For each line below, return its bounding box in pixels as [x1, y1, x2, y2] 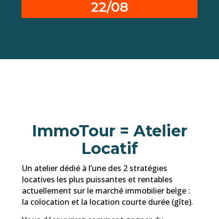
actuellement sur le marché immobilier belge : [22, 185, 190, 197]
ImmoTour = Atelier [31, 121, 187, 141]
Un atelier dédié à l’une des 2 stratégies [22, 163, 167, 174]
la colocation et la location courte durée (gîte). [22, 197, 193, 208]
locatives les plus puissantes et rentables [22, 174, 173, 185]
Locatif [81, 139, 138, 158]
